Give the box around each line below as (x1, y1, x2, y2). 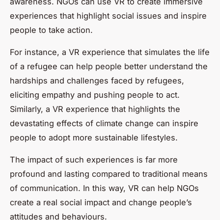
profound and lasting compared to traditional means (10, 169, 208, 179)
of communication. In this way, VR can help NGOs (10, 183, 199, 193)
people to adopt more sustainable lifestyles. (10, 133, 178, 143)
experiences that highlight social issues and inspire (10, 11, 207, 21)
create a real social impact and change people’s (10, 197, 192, 208)
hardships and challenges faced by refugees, (10, 76, 184, 86)
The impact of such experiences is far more (10, 155, 178, 165)
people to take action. (10, 25, 93, 35)
